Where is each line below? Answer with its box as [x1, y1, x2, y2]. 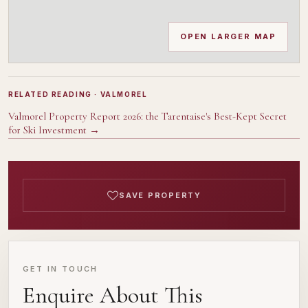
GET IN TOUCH [23, 263, 98, 274]
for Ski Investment [8, 124, 87, 137]
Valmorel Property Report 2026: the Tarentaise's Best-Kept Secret [8, 110, 287, 123]
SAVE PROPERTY [119, 190, 201, 201]
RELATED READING [8, 89, 92, 98]
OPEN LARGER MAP [180, 32, 276, 42]
